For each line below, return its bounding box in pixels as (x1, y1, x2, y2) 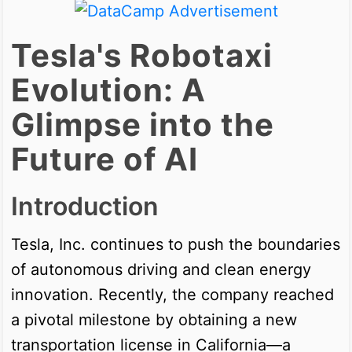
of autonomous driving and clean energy (11, 259, 311, 279)
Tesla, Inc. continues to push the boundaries (11, 234, 340, 254)
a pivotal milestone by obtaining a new (11, 310, 297, 329)
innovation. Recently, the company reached (11, 284, 334, 304)
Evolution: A (11, 70, 206, 109)
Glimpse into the (11, 104, 274, 144)
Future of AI (11, 139, 198, 178)
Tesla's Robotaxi (11, 35, 273, 75)
